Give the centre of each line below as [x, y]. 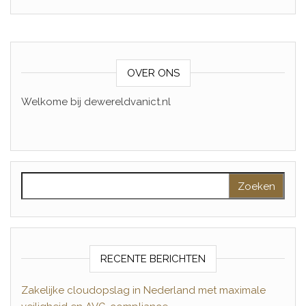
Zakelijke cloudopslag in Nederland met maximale [143, 290]
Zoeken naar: [55, 180]
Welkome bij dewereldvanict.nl [96, 102]
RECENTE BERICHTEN [153, 259]
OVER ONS [153, 73]
